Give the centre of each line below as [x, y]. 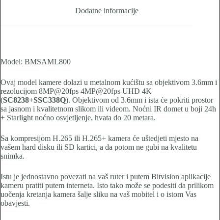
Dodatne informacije [107, 11]
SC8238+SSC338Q [34, 100]
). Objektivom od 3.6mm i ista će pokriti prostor [139, 100]
